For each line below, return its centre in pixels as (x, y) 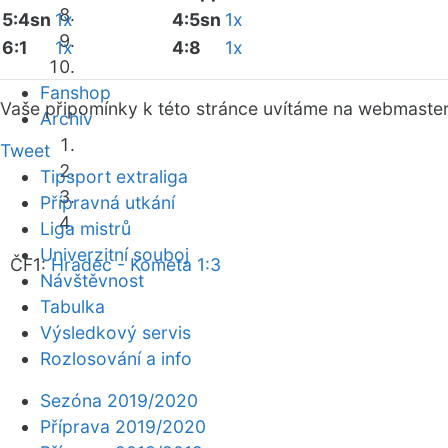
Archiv (66, 118)
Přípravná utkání (107, 202)
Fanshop (75, 92)
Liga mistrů (85, 228)
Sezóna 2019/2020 (119, 400)
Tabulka (72, 306)
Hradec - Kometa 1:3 (136, 264)
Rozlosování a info (116, 358)
